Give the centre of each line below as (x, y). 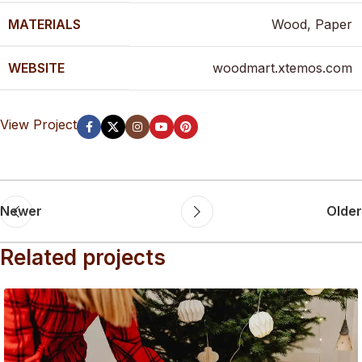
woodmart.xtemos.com (282, 68)
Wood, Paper (312, 25)
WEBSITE (36, 68)
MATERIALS (44, 25)
